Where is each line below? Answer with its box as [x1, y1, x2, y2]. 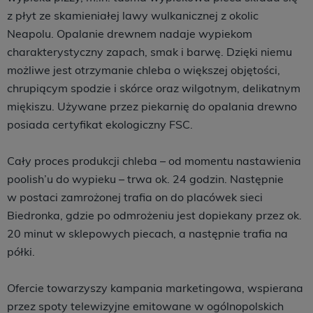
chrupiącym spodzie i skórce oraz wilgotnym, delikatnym [7, 81, 300, 95]
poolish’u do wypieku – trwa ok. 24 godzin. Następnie [7, 172, 284, 186]
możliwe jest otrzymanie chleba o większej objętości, [7, 63, 280, 77]
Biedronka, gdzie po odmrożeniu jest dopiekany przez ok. [7, 208, 302, 222]
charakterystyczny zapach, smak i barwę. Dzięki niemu [7, 45, 292, 59]
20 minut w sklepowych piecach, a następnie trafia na [7, 226, 288, 240]
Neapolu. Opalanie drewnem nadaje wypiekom [7, 27, 252, 41]
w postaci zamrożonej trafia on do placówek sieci [7, 190, 263, 204]
